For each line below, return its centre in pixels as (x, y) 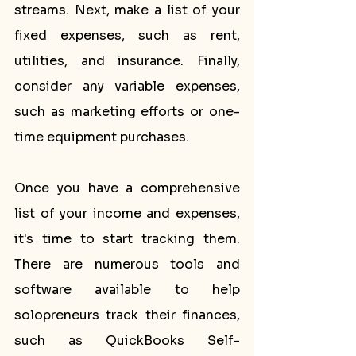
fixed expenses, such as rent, (127, 35)
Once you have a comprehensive (127, 188)
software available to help (127, 290)
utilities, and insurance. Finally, (127, 61)
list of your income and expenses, (127, 213)
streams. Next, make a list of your (127, 10)
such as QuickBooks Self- (127, 341)
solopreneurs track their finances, (127, 315)
